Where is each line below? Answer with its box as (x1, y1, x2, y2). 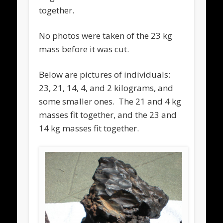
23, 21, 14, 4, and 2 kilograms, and (39, 82, 174, 94)
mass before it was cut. (39, 43, 129, 55)
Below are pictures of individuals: (39, 69, 171, 81)
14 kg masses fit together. (39, 122, 139, 134)
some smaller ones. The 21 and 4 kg (39, 96, 182, 108)
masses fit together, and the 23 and (39, 109, 177, 121)
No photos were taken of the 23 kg (39, 30, 173, 42)
